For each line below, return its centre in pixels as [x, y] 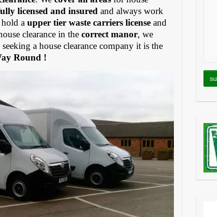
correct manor [110, 34]
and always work [131, 11]
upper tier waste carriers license [89, 22]
